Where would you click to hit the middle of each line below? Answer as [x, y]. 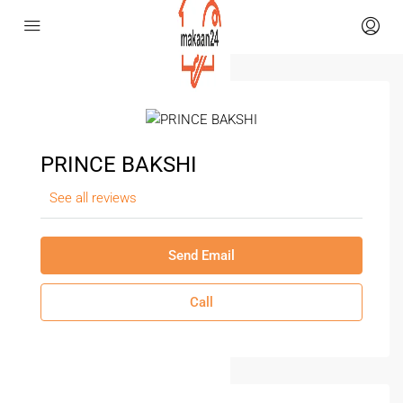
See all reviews [93, 197]
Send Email [201, 255]
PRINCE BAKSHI [119, 164]
